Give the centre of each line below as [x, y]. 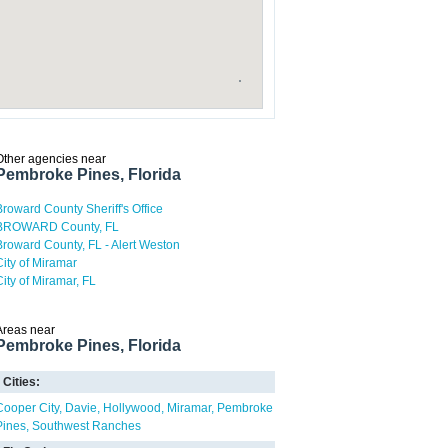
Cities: [21, 382]
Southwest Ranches [86, 426]
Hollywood [132, 408]
